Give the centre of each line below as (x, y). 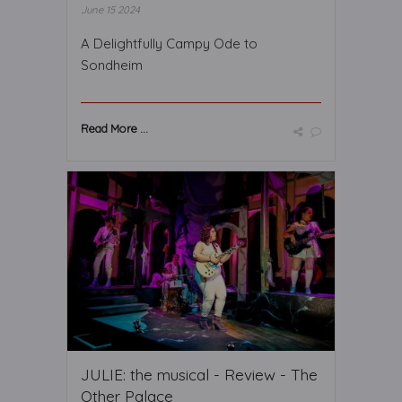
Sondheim (112, 65)
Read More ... (114, 128)
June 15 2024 (110, 9)
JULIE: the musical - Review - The (199, 374)
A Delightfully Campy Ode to (169, 43)
